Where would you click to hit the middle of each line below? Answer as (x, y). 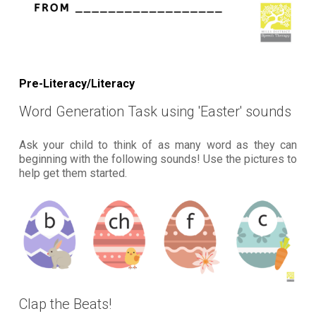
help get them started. (73, 174)
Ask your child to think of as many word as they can (158, 145)
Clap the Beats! (65, 304)
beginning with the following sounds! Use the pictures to (158, 159)
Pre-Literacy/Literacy (77, 84)
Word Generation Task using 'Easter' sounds (155, 112)
